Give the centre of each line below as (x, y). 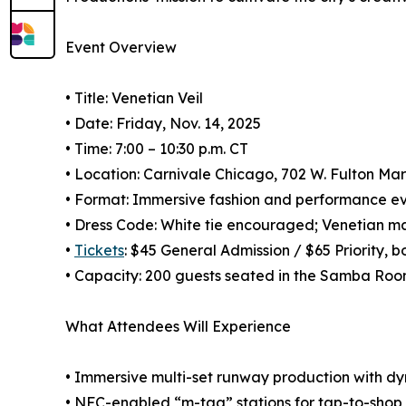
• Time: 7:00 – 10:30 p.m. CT (157, 149)
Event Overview (121, 48)
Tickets (99, 251)
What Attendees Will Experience (178, 327)
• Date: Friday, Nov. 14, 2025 (163, 124)
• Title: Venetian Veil (134, 98)
